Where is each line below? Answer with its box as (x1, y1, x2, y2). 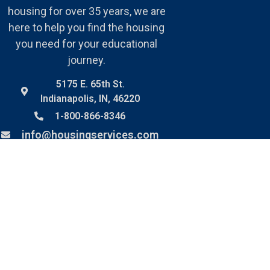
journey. (67, 54, 106, 67)
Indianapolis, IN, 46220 (40, 92, 140, 104)
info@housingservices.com (22, 128, 159, 141)
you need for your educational (16, 37, 158, 51)
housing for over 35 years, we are (7, 5, 166, 18)
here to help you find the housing (8, 21, 165, 34)
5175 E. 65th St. (55, 78, 125, 90)
